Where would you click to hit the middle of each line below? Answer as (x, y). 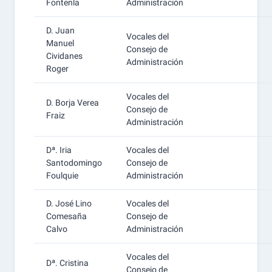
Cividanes (64, 56)
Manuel (60, 43)
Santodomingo (74, 163)
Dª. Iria (59, 150)
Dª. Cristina (67, 263)
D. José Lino (69, 203)
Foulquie (62, 175)
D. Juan (60, 30)
